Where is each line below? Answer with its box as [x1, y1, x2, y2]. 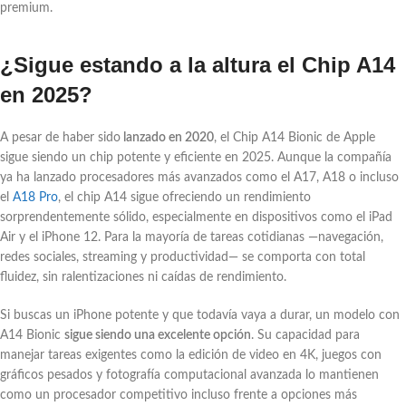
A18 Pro [13, 190, 58, 204]
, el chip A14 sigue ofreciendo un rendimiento [58, 190, 311, 204]
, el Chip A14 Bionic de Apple [214, 130, 375, 144]
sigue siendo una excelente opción [64, 328, 251, 342]
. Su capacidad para [251, 328, 360, 342]
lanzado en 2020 [121, 130, 214, 144]
